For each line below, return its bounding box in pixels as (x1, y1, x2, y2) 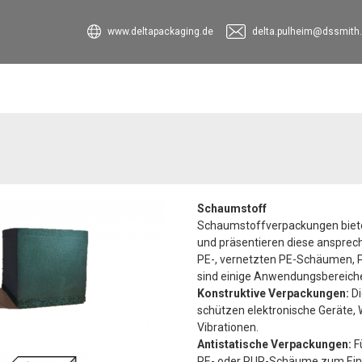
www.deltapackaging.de (107, 26, 214, 38)
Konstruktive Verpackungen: (197, 286, 349, 300)
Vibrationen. (197, 320, 261, 334)
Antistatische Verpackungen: (197, 337, 351, 351)
